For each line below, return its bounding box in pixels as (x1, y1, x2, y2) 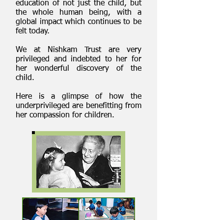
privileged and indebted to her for (16, 55, 141, 63)
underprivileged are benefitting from (16, 102, 141, 110)
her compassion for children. (16, 111, 114, 119)
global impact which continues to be (16, 18, 141, 26)
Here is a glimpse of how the (16, 93, 141, 101)
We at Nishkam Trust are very (16, 46, 141, 54)
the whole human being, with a (16, 9, 141, 17)
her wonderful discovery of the (16, 65, 141, 73)
